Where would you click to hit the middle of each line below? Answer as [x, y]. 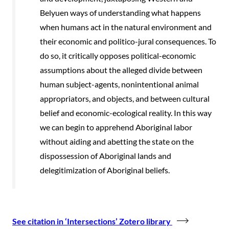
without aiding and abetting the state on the [117, 141]
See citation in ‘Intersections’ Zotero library [92, 221]
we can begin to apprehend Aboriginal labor [116, 127]
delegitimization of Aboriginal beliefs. [105, 170]
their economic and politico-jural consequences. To [128, 41]
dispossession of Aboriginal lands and [106, 155]
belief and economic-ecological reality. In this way [126, 112]
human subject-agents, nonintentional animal [119, 84]
